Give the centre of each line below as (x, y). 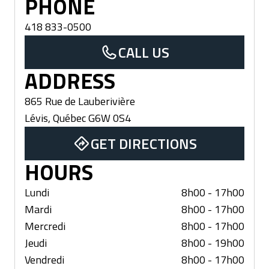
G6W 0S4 (110, 118)
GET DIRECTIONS (144, 144)
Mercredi (45, 226)
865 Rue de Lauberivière (80, 101)
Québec (69, 118)
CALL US (144, 53)
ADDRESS (70, 81)
